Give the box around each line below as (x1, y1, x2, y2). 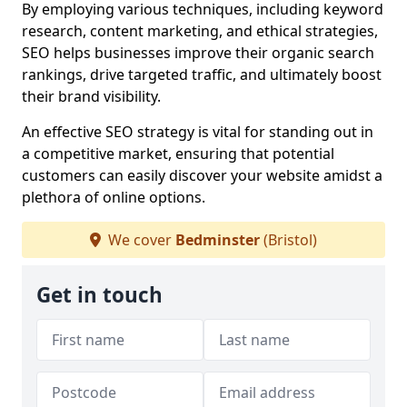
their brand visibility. (22, 86, 161, 106)
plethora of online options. (22, 187, 205, 207)
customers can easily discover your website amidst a (22, 165, 382, 185)
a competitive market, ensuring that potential (22, 144, 334, 164)
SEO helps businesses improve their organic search (22, 43, 374, 63)
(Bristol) (260, 230, 317, 250)
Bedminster (175, 230, 260, 250)
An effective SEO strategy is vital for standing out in (22, 122, 373, 142)
